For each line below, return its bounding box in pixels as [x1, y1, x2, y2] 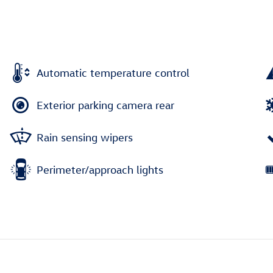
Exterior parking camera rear [37, 98, 174, 112]
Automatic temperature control [37, 66, 190, 79]
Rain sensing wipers [37, 130, 133, 144]
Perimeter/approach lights [37, 163, 163, 176]
